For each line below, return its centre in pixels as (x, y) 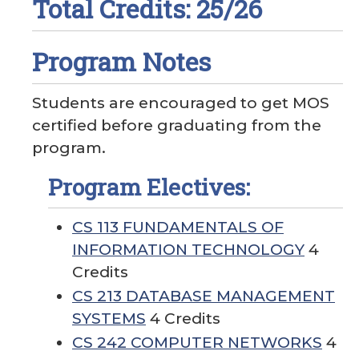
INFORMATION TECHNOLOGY (188, 250)
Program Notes (121, 61)
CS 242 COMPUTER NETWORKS (197, 343)
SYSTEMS (109, 319)
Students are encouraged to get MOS (181, 103)
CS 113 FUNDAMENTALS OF (178, 227)
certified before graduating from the (177, 125)
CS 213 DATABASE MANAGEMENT (204, 296)
